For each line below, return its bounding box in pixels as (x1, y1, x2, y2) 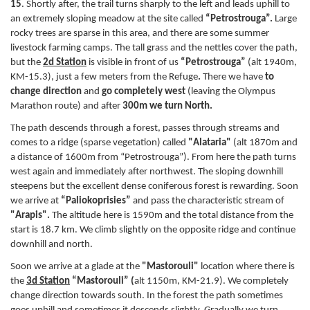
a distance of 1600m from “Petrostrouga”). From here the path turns (10, 152, 296, 163)
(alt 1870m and (231, 137, 298, 148)
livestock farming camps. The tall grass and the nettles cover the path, (10, 43, 298, 54)
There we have (203, 72, 263, 83)
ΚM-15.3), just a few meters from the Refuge (10, 72, 198, 83)
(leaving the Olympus (188, 86, 275, 98)
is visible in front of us (86, 57, 181, 69)
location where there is (199, 261, 295, 272)
